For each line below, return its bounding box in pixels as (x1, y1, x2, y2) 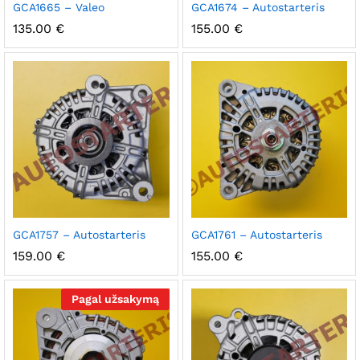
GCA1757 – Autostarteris (13, 227, 145, 241)
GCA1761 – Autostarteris (190, 227, 322, 241)
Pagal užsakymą (71, 292, 159, 305)
